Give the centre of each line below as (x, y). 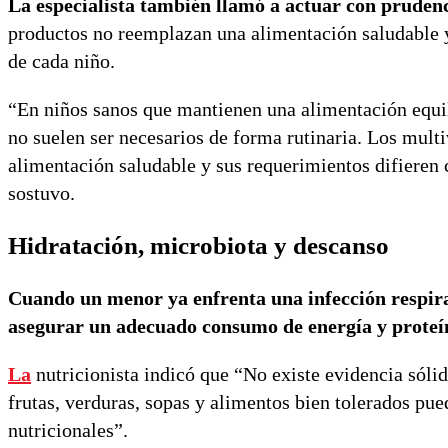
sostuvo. (41, 193)
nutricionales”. (68, 429)
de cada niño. (61, 61)
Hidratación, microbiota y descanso (198, 245)
